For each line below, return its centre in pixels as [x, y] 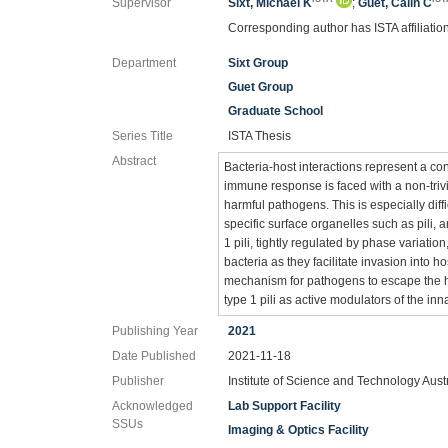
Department [144, 62]
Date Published [154, 355]
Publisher [138, 380]
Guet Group [261, 86]
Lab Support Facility [285, 405]
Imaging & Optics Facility [299, 429]
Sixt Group [258, 62]
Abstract [134, 160]
